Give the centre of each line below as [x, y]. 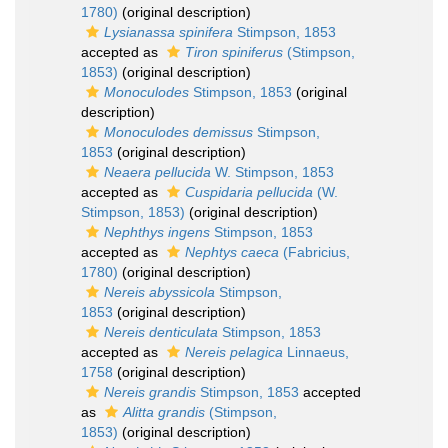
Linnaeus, [316, 352]
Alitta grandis [164, 412]
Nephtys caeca [232, 252]
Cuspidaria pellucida [249, 192]
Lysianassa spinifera [168, 32]
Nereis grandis [150, 392]
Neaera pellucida [157, 172]
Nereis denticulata [161, 332]
